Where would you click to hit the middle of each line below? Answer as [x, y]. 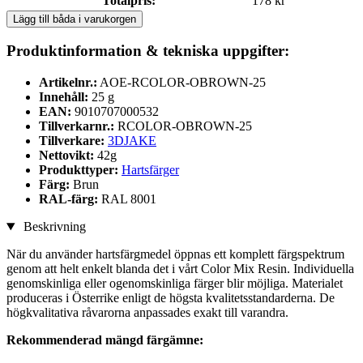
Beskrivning [53, 227]
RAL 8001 [129, 199]
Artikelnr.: [68, 83]
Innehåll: [64, 97]
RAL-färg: [70, 199]
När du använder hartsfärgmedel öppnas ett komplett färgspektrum [175, 254]
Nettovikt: [66, 156]
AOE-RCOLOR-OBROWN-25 [183, 83]
